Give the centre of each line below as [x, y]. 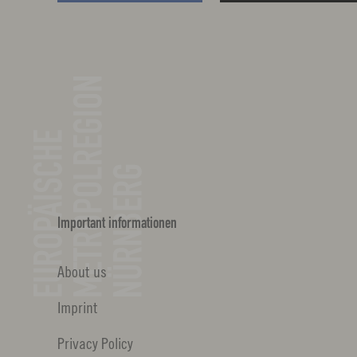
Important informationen [117, 224]
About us [82, 272]
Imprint [78, 308]
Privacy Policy [95, 343]
